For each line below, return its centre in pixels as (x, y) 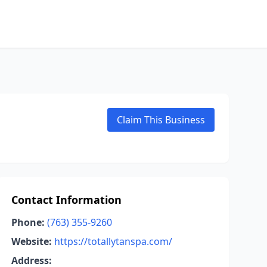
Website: (31, 241)
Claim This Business (161, 120)
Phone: (28, 222)
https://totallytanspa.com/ (113, 241)
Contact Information (66, 200)
